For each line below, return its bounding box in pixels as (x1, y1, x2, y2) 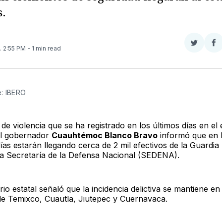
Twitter (193, 61, 220, 72)
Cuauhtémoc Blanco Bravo (51, 130, 158, 140)
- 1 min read (27, 44, 61, 52)
